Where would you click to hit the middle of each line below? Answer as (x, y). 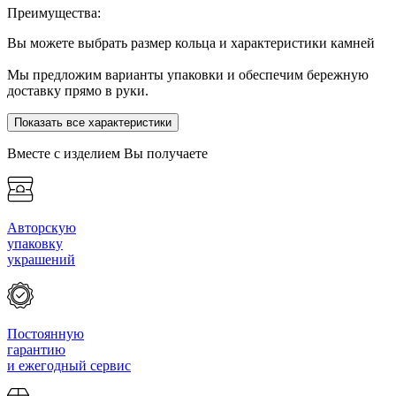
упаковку (35, 243)
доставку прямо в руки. (78, 90)
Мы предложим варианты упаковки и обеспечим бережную (188, 74)
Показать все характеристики (130, 122)
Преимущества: (54, 12)
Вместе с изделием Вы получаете (107, 153)
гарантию (36, 349)
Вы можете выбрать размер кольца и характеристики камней (191, 42)
